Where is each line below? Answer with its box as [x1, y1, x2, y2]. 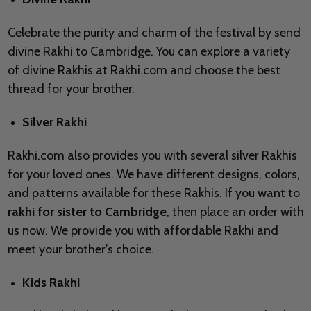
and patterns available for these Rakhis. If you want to [7, 185, 300, 201]
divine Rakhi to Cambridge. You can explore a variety [7, 44, 290, 60]
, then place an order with [166, 204, 304, 220]
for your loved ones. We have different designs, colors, [7, 167, 300, 183]
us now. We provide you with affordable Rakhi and [7, 223, 278, 239]
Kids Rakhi [22, 275, 80, 291]
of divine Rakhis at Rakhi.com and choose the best [7, 62, 280, 78]
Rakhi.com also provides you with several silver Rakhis [7, 148, 297, 164]
